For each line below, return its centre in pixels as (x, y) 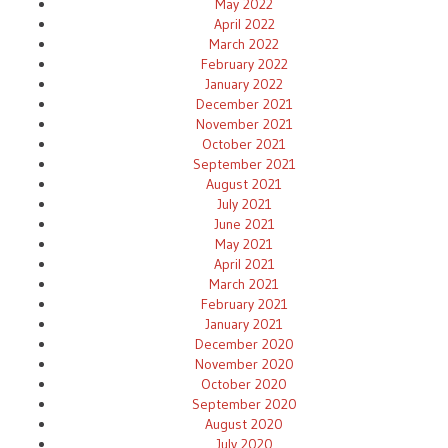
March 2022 (244, 43)
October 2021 (244, 143)
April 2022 (244, 23)
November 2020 (244, 363)
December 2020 (244, 343)
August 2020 (244, 423)
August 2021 (244, 183)
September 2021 (244, 163)
